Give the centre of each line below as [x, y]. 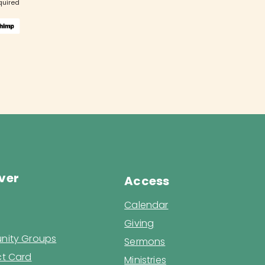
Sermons [145, 242]
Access [147, 181]
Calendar [146, 205]
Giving [139, 224]
